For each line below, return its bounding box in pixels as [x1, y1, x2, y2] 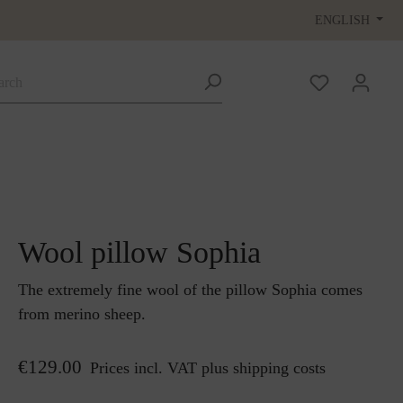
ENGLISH [314, 13, 370, 27]
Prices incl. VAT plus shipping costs [90, 359, 326, 377]
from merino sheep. [18, 305, 146, 323]
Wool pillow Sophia [18, 236, 261, 269]
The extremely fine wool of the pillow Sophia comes [18, 281, 363, 299]
